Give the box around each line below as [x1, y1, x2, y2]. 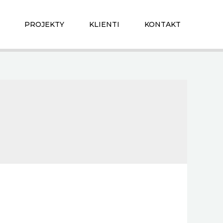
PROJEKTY [24, 20, 64, 29]
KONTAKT [144, 20, 181, 29]
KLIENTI [89, 20, 119, 29]
